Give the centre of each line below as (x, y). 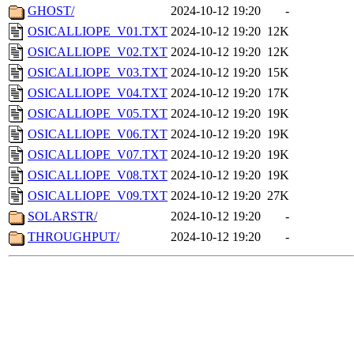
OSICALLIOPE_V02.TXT (98, 52)
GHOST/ (51, 11)
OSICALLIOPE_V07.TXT (98, 155)
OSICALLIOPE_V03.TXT (98, 73)
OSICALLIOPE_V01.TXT (98, 32)
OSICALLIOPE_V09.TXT (98, 196)
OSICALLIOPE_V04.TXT (98, 93)
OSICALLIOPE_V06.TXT (98, 134)
